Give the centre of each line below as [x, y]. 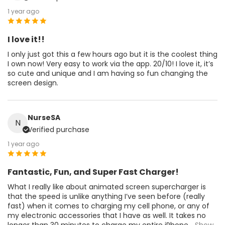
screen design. [33, 83]
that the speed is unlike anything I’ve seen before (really [106, 196]
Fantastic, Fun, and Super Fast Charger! [93, 172]
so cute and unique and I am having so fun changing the [108, 73]
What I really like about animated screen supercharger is [107, 187]
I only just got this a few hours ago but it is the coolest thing [113, 54]
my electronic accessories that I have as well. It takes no [107, 215]
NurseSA [44, 117]
